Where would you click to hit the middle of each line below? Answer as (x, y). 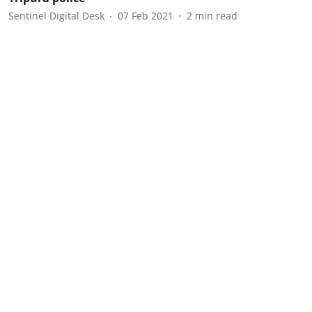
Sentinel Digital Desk (56, 16)
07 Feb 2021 (146, 16)
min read (216, 16)
